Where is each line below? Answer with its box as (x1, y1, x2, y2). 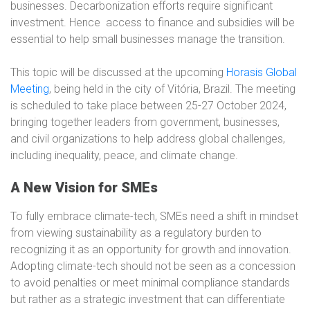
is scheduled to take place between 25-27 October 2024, (10, 99, 286, 112)
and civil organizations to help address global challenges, (10, 132, 285, 145)
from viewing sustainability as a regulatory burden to (10, 226, 262, 239)
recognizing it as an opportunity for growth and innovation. (10, 243, 291, 256)
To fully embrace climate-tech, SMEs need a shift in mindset (10, 210, 298, 223)
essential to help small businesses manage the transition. (10, 33, 285, 46)
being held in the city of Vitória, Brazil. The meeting (51, 82, 295, 95)
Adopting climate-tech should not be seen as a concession (10, 259, 295, 273)
